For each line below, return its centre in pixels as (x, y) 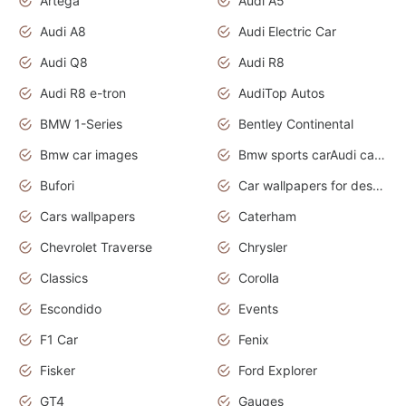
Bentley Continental (296, 124)
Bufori (57, 186)
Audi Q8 (64, 63)
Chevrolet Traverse (96, 247)
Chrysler (263, 247)
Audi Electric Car (287, 32)
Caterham (267, 217)
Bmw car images (89, 155)
